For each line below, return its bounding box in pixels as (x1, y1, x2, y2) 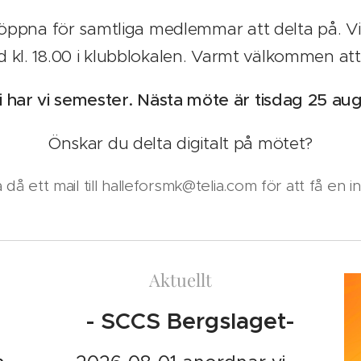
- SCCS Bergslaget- (66, 307, 294, 335)
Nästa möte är (137, 89, 255, 110)
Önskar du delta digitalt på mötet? (48, 133, 313, 154)
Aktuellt (148, 268, 212, 292)
